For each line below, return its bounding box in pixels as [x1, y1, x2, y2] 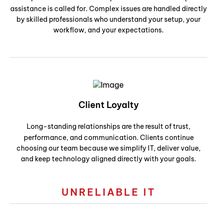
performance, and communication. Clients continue [23, 133, 194, 142]
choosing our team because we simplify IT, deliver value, [16, 144, 201, 153]
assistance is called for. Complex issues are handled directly [10, 4, 207, 13]
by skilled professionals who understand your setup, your [16, 15, 201, 24]
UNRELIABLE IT [62, 186, 155, 199]
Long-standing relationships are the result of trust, [27, 122, 190, 131]
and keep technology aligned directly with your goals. [21, 155, 196, 164]
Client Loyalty [78, 99, 139, 111]
